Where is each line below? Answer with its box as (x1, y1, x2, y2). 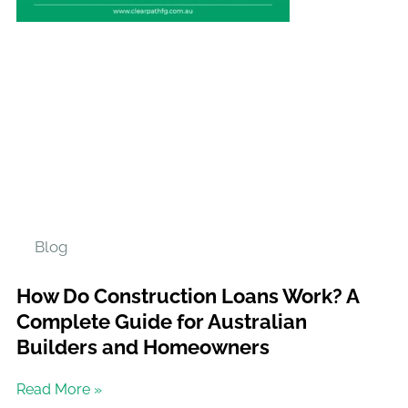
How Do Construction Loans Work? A (16, 284, 359, 309)
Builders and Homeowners (16, 335, 270, 360)
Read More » (16, 381, 102, 399)
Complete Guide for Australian (16, 310, 307, 334)
